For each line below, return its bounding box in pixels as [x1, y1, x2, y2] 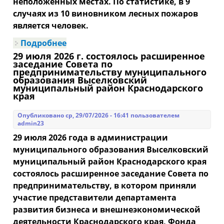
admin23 [17, 118, 44, 127]
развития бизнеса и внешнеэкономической [13, 203, 201, 215]
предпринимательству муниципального [13, 65, 207, 78]
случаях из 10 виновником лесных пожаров [13, 7, 198, 19]
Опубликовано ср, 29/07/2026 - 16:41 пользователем [17, 110, 180, 119]
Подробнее [20, 37, 67, 48]
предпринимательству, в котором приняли [13, 179, 197, 191]
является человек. [13, 19, 89, 31]
